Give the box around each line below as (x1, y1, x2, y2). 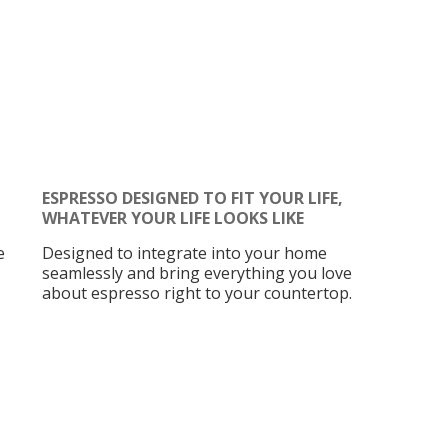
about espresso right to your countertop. (41, 281, 352, 304)
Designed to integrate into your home (41, 241, 327, 264)
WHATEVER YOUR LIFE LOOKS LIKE (41, 206, 304, 229)
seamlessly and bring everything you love (41, 261, 352, 284)
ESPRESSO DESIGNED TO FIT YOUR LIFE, (41, 186, 343, 209)
